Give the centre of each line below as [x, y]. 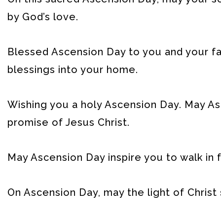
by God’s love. [43, 17]
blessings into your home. [73, 70]
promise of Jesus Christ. [69, 123]
